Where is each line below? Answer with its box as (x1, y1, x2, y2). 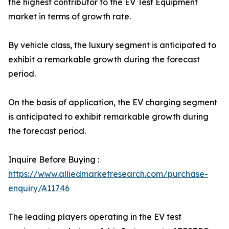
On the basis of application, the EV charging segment (8, 97, 217, 107)
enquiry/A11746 (8, 183, 70, 193)
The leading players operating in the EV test (8, 212, 181, 222)
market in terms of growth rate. (8, 11, 131, 21)
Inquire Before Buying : (8, 154, 99, 165)
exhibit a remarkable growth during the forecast (8, 54, 200, 64)
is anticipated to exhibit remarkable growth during (8, 111, 209, 122)
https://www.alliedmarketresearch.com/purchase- (8, 169, 208, 179)
